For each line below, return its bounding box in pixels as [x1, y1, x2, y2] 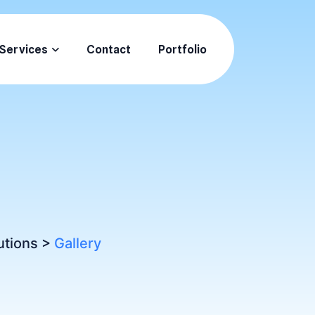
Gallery [54, 235, 101, 252]
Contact [86, 42, 131, 56]
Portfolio [158, 42, 207, 56]
